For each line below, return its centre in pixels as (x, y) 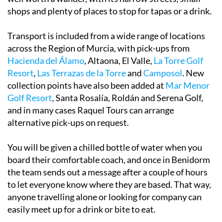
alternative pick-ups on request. (68, 122)
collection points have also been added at (86, 85)
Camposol (163, 73)
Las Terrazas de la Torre (82, 73)
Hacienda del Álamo (46, 60)
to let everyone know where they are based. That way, (109, 184)
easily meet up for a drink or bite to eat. (82, 209)
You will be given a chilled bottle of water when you (105, 147)
